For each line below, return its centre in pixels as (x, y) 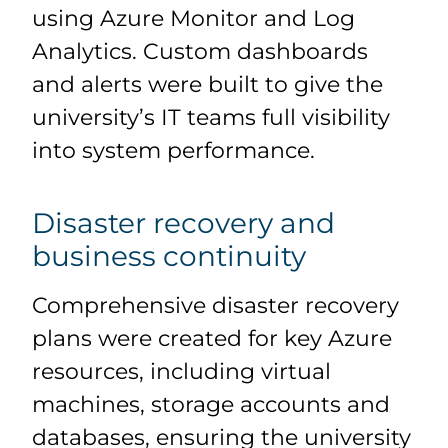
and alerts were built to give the (208, 84)
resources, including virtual (182, 371)
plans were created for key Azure (212, 338)
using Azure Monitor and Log (194, 18)
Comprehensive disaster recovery (216, 305)
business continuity (169, 255)
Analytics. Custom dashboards (200, 51)
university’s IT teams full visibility (211, 117)
